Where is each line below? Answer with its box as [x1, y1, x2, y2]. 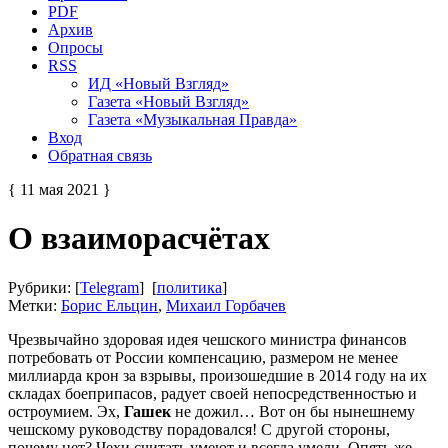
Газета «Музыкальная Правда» [88, 110, 297, 128]
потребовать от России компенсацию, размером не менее [8, 348, 398, 366]
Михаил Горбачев [166, 296, 286, 314]
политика [157, 278, 222, 296]
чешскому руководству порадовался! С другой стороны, [8, 420, 390, 438]
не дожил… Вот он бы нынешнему [171, 402, 415, 420]
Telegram [80, 278, 139, 296]
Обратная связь [48, 146, 152, 164]
